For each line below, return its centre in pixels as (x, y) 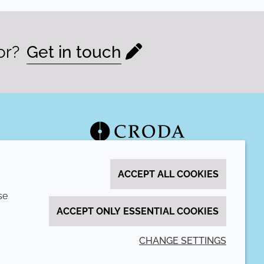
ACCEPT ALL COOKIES (168, 174)
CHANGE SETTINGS (183, 241)
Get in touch (74, 52)
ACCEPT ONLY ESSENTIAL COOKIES (138, 211)
